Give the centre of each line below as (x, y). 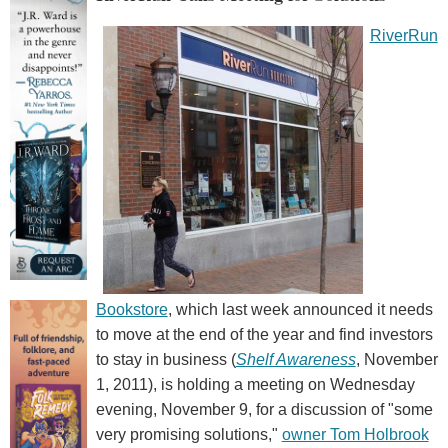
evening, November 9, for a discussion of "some (264, 410)
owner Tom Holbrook (355, 435)
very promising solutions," (188, 435)
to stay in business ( (165, 360)
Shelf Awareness (295, 360)
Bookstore (131, 310)
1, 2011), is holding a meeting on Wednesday (255, 385)
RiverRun (403, 36)
